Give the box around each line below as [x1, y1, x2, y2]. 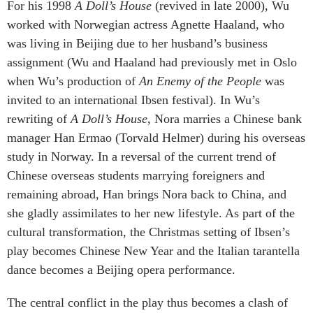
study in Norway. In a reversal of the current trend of [7, 149, 276, 163]
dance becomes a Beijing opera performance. [7, 262, 235, 277]
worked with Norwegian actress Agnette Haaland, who [7, 17, 284, 31]
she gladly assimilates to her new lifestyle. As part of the [7, 205, 295, 220]
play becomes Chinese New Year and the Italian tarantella [7, 243, 300, 258]
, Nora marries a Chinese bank [147, 111, 302, 126]
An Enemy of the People [139, 73, 261, 88]
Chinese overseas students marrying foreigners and [7, 168, 265, 182]
